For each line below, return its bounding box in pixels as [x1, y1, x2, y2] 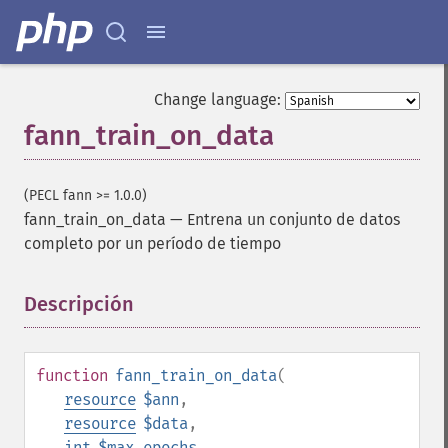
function [36, 366, 108, 385]
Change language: [154, 90, 281, 109]
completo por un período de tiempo [24, 234, 281, 253]
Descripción [24, 292, 134, 316]
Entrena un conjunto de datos [187, 210, 400, 229]
